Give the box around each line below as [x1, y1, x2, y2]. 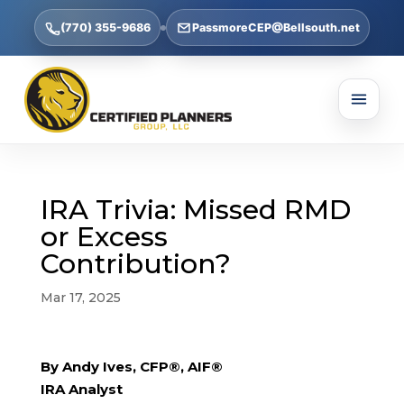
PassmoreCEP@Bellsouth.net [191, 21, 360, 34]
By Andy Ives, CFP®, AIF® [40, 357, 223, 375]
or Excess [40, 219, 168, 253]
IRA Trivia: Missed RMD [40, 192, 351, 226]
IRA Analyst [40, 380, 123, 398]
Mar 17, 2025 [40, 289, 121, 306]
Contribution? [40, 246, 231, 280]
